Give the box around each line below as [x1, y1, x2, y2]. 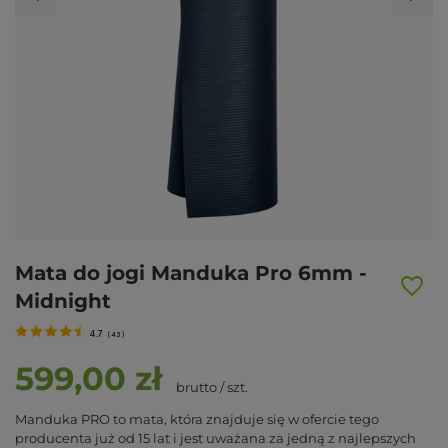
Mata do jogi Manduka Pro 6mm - [15, 261, 367, 285]
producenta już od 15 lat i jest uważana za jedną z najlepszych [15, 429, 416, 446]
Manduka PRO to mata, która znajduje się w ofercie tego [15, 410, 379, 427]
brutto [176, 378, 217, 395]
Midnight [15, 289, 111, 313]
